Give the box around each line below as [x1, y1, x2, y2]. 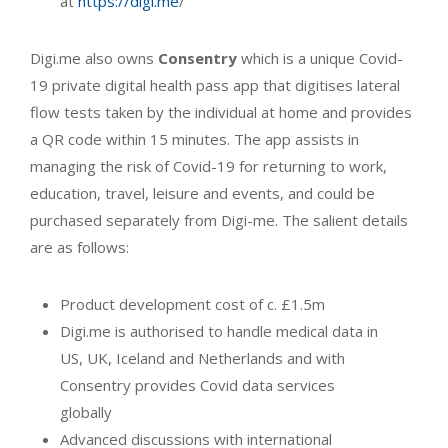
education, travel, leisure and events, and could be [30, 183, 375, 204]
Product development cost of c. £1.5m [60, 294, 325, 315]
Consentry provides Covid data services [60, 375, 335, 396]
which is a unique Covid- [237, 48, 403, 69]
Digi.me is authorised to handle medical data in [60, 321, 378, 342]
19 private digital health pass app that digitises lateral [30, 75, 400, 96]
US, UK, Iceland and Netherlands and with [60, 348, 345, 369]
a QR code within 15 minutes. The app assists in [30, 129, 359, 150]
